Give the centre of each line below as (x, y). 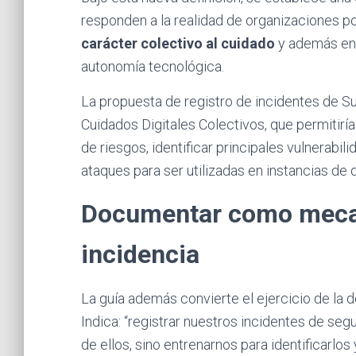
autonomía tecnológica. (153, 66)
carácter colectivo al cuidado (178, 43)
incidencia (140, 254)
